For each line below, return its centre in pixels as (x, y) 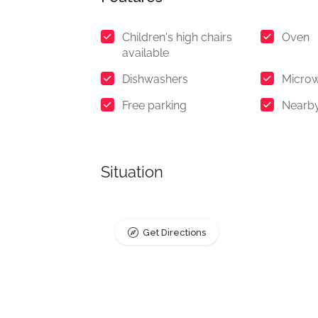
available (146, 53)
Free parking (154, 105)
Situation (132, 172)
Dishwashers (155, 79)
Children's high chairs (177, 37)
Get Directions (174, 232)
